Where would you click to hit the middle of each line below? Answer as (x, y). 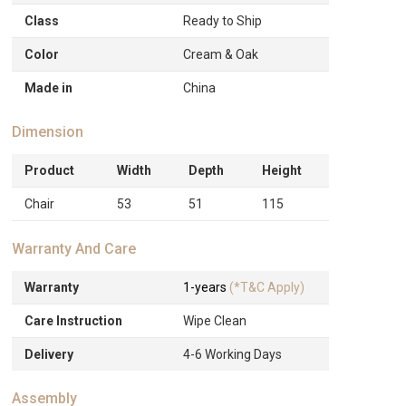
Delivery (49, 354)
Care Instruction (74, 320)
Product (50, 170)
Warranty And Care (74, 248)
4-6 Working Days (233, 354)
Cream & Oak (221, 54)
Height (282, 170)
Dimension (48, 131)
